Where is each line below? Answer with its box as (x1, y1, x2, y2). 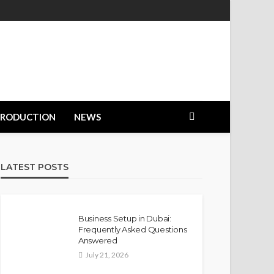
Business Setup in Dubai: (78, 213, 171, 223)
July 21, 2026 (86, 250, 128, 259)
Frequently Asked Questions (78, 224, 187, 234)
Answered (78, 235, 117, 245)
